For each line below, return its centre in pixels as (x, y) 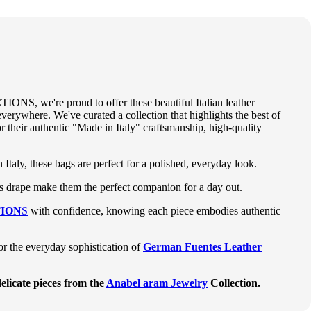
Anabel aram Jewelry (157, 283)
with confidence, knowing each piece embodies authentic (154, 210)
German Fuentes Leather (202, 246)
